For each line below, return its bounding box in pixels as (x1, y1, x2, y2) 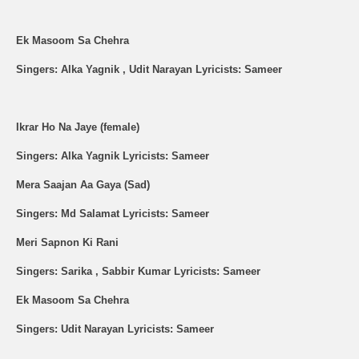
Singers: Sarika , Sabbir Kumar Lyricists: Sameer (16, 265, 260, 278)
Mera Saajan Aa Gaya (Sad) (16, 179, 150, 192)
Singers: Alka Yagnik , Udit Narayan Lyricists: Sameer (16, 63, 282, 76)
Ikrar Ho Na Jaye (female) (16, 121, 139, 134)
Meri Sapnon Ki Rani (16, 236, 119, 249)
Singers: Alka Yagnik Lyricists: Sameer (16, 150, 209, 163)
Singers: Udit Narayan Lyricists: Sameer (16, 323, 214, 336)
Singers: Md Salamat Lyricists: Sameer (16, 208, 209, 220)
